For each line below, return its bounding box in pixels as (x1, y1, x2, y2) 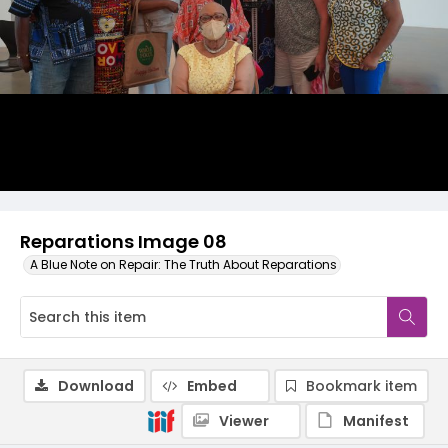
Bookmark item (306, 376, 417, 396)
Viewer (219, 411, 269, 431)
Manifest (343, 411, 409, 431)
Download (58, 376, 134, 396)
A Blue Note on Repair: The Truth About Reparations (30, 256, 337, 273)
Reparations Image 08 (20, 229, 227, 254)
